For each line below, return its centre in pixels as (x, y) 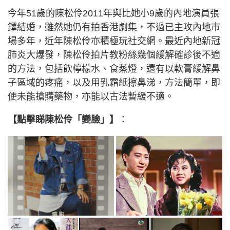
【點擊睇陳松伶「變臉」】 (63, 120)
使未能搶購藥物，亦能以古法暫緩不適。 (91, 97)
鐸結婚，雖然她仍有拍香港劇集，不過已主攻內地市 (114, 27)
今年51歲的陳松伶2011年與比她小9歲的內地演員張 (113, 13)
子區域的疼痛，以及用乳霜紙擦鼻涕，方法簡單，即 (114, 83)
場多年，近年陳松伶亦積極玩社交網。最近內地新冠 (114, 41)
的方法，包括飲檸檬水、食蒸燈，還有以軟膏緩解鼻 (114, 69)
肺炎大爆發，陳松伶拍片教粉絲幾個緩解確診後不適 (114, 55)
